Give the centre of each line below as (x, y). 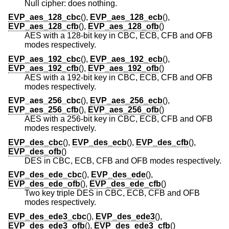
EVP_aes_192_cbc (44, 59)
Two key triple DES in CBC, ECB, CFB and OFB (112, 193)
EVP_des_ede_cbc (45, 175)
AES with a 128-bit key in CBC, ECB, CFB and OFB (119, 36)
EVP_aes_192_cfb (43, 68)
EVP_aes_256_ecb (126, 101)
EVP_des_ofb (35, 151)
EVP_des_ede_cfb (125, 184)
